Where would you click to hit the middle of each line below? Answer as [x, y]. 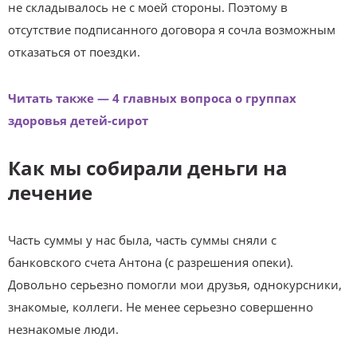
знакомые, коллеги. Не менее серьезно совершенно [161, 306]
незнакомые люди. [63, 329]
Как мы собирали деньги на [148, 167]
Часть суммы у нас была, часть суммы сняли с [142, 239]
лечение [50, 192]
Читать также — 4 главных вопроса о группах [152, 98]
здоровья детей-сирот [78, 120]
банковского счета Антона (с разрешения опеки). [151, 262]
